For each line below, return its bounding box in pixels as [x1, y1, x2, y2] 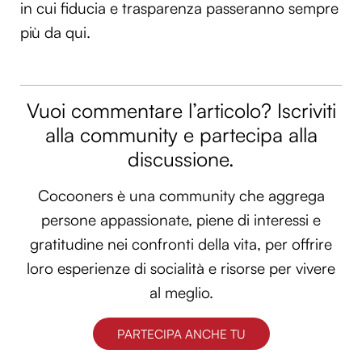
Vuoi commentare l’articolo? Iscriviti [26, 97, 336, 123]
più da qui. [20, 23, 90, 43]
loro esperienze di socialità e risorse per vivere [27, 259, 335, 279]
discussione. [128, 145, 234, 171]
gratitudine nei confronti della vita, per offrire [30, 234, 332, 255]
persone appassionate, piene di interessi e [41, 210, 321, 230]
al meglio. [149, 283, 213, 303]
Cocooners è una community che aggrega [37, 186, 325, 206]
